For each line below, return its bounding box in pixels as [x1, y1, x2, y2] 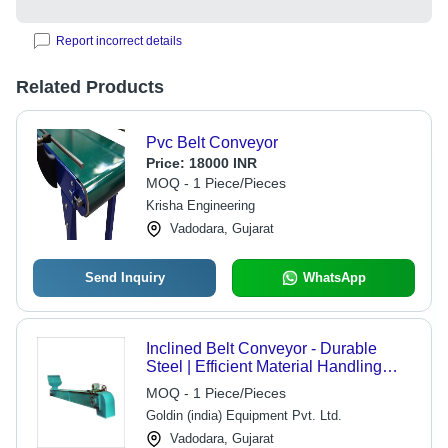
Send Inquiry [84, 270, 165, 285]
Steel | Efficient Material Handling [145, 358, 382, 375]
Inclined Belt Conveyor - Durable [145, 340, 377, 357]
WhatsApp [302, 270, 366, 285]
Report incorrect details [56, 34, 182, 48]
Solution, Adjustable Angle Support [145, 376, 395, 393]
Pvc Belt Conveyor [145, 134, 278, 151]
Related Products [16, 77, 164, 97]
